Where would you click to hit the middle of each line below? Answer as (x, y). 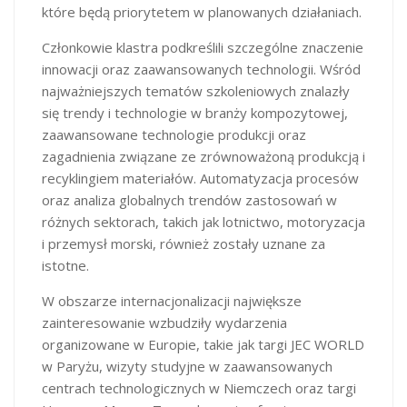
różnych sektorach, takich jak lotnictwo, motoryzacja (203, 222)
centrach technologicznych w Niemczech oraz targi (199, 388)
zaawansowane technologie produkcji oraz (174, 134)
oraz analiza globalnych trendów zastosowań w (189, 200)
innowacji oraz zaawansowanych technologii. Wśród (201, 69)
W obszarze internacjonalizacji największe (172, 301)
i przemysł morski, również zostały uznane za (184, 243)
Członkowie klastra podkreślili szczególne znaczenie (203, 47)
